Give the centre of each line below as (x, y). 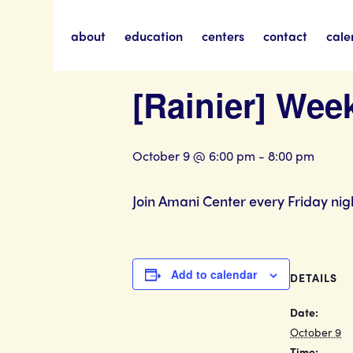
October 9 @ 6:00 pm (194, 156)
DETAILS (314, 277)
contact (285, 35)
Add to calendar (214, 274)
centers (223, 35)
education (154, 35)
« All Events (168, 41)
